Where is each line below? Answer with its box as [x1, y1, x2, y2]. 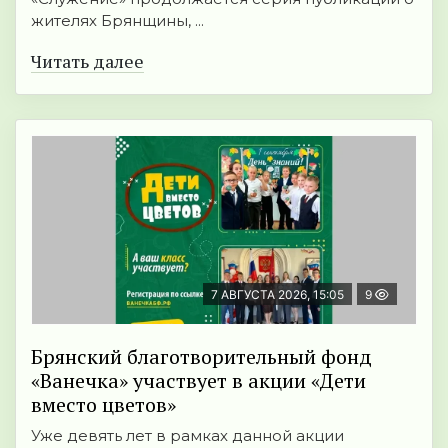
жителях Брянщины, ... [31, 11, 204, 31]
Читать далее [31, 49, 144, 74]
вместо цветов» [31, 391, 176, 419]
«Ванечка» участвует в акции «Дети [31, 367, 366, 395]
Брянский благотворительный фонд [31, 343, 372, 371]
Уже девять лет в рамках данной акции [31, 426, 344, 446]
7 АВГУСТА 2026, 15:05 [211, 287, 344, 303]
